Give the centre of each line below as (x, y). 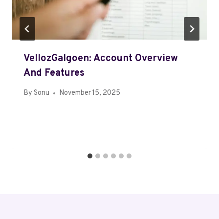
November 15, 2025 (90, 93)
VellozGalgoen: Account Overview (101, 59)
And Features (54, 74)
